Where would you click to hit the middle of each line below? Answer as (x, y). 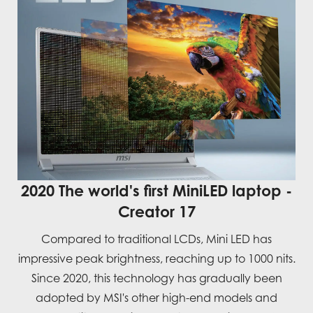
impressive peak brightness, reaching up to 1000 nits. (156, 258)
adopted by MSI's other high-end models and (156, 297)
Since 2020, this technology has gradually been (156, 278)
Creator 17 (156, 211)
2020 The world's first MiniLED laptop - (156, 190)
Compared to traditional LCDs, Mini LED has (156, 239)
